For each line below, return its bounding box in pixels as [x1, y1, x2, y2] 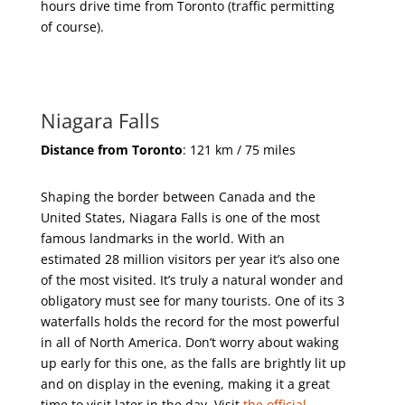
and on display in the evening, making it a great [40, 375, 330, 392]
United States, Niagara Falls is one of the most [40, 209, 320, 226]
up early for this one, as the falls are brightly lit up [40, 354, 346, 372]
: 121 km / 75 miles [182, 141, 296, 158]
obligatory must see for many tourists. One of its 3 [40, 292, 344, 309]
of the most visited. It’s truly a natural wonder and [40, 271, 344, 288]
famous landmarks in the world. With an [40, 230, 285, 247]
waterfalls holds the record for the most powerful [40, 313, 340, 330]
